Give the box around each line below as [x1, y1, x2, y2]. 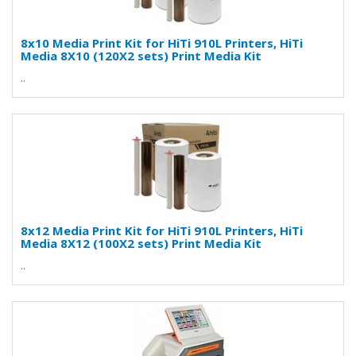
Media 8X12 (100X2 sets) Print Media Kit [21, 235, 261, 251]
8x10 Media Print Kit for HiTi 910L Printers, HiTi [21, 35, 303, 51]
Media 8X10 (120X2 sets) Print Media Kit [21, 48, 261, 64]
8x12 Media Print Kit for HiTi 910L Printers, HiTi [21, 222, 303, 238]
